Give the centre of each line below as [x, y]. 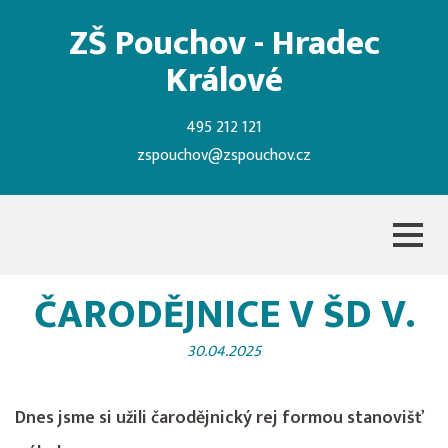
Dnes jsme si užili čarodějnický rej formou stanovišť [219, 418]
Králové [224, 80]
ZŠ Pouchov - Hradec [224, 43]
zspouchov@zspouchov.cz [224, 155]
